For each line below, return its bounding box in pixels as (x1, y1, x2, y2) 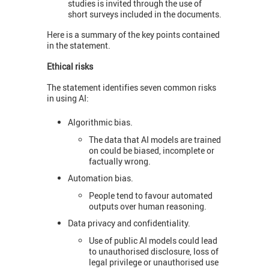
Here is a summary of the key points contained (47, 28, 220, 40)
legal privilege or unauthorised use (89, 256, 219, 268)
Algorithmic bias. (68, 116, 133, 128)
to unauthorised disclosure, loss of (89, 245, 219, 257)
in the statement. (47, 39, 110, 51)
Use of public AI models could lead (89, 234, 217, 246)
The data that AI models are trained (89, 133, 221, 145)
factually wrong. (89, 155, 151, 167)
